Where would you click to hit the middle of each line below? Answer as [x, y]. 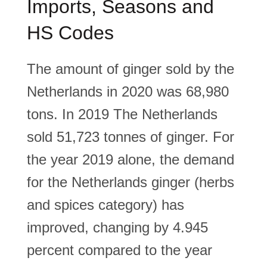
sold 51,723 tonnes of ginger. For [131, 137]
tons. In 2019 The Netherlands [122, 114]
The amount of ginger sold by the [131, 69]
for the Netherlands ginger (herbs [131, 182]
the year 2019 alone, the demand [131, 159]
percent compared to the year [119, 250]
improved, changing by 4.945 [117, 227]
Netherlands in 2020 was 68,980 [128, 91]
